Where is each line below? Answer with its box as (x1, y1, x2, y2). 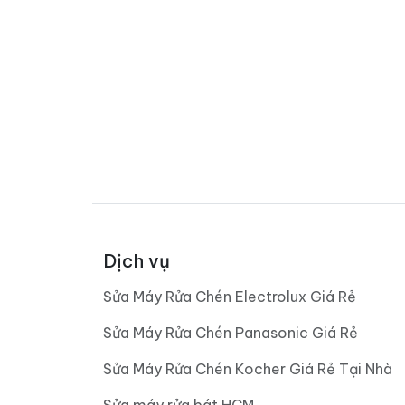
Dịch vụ (103, 250, 170, 273)
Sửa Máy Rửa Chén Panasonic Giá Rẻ (103, 324, 358, 343)
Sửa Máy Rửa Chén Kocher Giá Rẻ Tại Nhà (103, 360, 392, 379)
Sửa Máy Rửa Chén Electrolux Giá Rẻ (103, 287, 356, 306)
